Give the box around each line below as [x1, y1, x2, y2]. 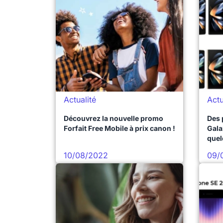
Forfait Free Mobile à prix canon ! [64, 124, 175, 132]
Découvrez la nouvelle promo [64, 114, 163, 122]
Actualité [64, 95, 96, 105]
